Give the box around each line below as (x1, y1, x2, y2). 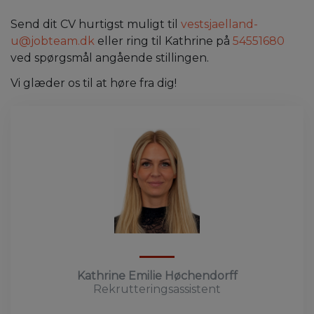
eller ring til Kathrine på (95, 34, 233, 48)
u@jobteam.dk (11, 34, 95, 48)
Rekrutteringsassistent (93, 282, 221, 296)
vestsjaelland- (181, 17, 258, 31)
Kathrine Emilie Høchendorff (76, 268, 238, 282)
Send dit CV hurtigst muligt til (11, 17, 181, 31)
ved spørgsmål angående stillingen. (11, 50, 209, 64)
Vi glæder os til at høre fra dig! (11, 76, 177, 90)
